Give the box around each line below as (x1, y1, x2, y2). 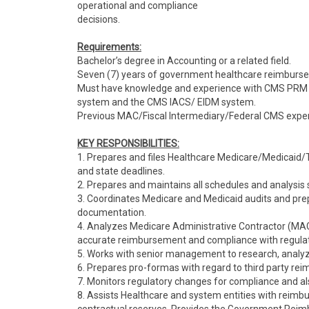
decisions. (77, 14, 120, 25)
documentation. (77, 207, 146, 218)
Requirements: (77, 41, 141, 52)
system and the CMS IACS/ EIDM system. (77, 97, 256, 108)
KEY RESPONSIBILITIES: (77, 138, 179, 149)
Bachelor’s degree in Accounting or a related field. (77, 55, 291, 66)
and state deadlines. (77, 166, 165, 177)
